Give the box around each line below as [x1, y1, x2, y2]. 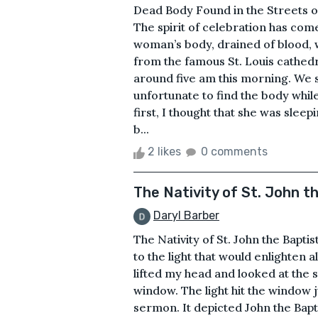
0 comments [201, 145, 268, 159]
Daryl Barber [153, 209, 219, 223]
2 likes [145, 145, 184, 159]
